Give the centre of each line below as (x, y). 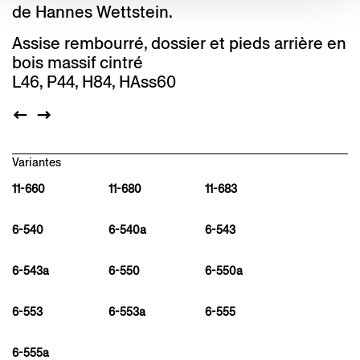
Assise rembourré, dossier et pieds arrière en (179, 43)
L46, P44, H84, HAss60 (94, 82)
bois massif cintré (78, 63)
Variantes (37, 163)
